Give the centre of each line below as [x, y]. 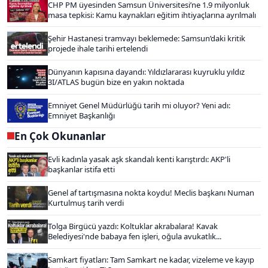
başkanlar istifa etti [81, 169]
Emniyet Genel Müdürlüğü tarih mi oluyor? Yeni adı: [139, 106]
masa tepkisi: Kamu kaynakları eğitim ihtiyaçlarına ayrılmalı [152, 15]
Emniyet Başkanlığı [81, 116]
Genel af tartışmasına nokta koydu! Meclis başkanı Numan [151, 193]
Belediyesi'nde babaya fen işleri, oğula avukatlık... [135, 237]
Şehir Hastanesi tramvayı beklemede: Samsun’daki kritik [147, 38]
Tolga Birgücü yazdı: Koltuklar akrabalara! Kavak [133, 226]
